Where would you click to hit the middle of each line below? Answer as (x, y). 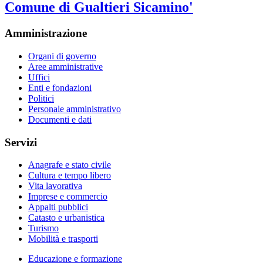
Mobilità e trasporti (63, 239)
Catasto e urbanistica (66, 218)
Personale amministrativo (75, 109)
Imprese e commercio (68, 197)
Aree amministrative (65, 67)
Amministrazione (46, 33)
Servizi (21, 142)
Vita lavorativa (55, 186)
